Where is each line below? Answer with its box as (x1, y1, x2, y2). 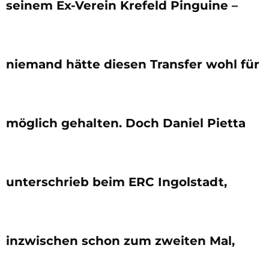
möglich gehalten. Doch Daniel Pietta (6, 115, 246, 130)
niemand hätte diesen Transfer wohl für (6, 56, 259, 71)
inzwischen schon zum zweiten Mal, (6, 233, 235, 248)
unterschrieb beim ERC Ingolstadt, (6, 174, 227, 189)
